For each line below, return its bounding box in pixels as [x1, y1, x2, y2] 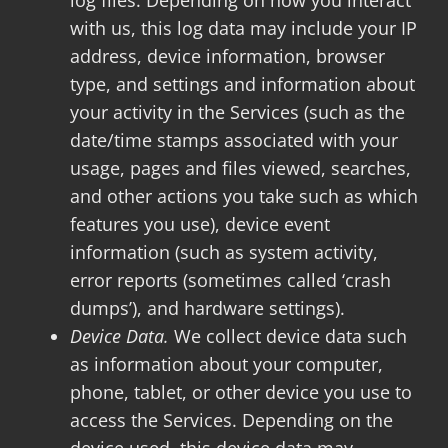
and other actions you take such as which [69, 184, 418, 208]
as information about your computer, [69, 352, 383, 376]
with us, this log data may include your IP [69, 16, 417, 40]
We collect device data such [168, 324, 407, 348]
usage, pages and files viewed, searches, [69, 156, 411, 180]
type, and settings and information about [69, 72, 415, 96]
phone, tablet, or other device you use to [69, 380, 412, 404]
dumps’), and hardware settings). [69, 296, 345, 320]
